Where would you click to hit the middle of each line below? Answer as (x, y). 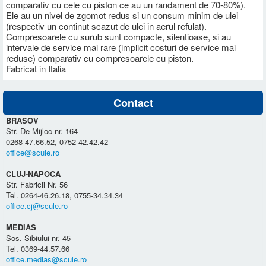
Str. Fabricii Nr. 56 (37, 184)
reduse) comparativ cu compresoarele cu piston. (100, 58)
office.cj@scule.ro (37, 205)
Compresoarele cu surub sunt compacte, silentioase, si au (118, 36)
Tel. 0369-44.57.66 (38, 248)
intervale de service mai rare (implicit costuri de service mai (121, 47)
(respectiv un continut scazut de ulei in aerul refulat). (106, 26)
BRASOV (22, 120)
